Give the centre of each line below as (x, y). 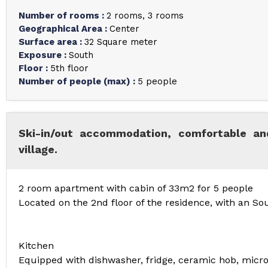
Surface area (49, 42)
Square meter (127, 42)
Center (124, 29)
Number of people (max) (76, 81)
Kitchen (36, 246)
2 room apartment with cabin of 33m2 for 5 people (136, 188)
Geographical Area (62, 29)
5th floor (69, 68)
